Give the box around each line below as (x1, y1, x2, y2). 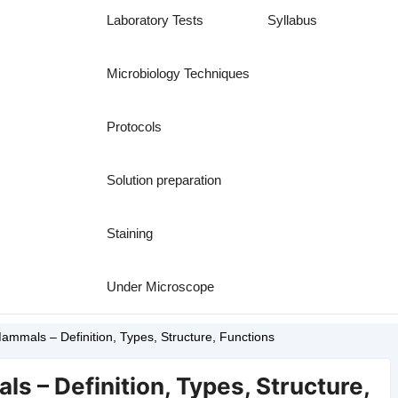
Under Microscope (107, 279, 215, 294)
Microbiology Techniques (107, 66, 251, 81)
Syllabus (267, 12, 318, 28)
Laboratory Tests (107, 12, 204, 28)
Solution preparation (107, 172, 222, 187)
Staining (107, 226, 154, 241)
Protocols (107, 119, 163, 134)
